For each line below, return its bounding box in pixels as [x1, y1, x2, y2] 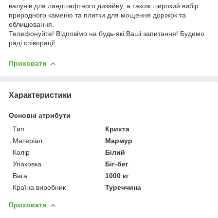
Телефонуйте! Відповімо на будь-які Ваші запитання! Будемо [9, 29, 204, 37]
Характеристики [9, 91, 72, 99]
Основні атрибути [9, 111, 71, 119]
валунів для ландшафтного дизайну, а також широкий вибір [9, 1, 199, 10]
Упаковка [13, 160, 41, 168]
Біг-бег [105, 160, 129, 168]
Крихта [105, 125, 130, 133]
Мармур [105, 136, 133, 145]
